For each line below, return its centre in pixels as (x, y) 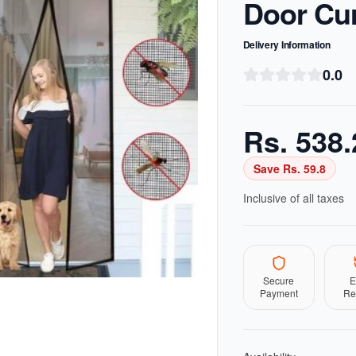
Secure (279, 280)
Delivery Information (286, 44)
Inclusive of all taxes (293, 198)
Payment (279, 293)
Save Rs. (278, 168)
